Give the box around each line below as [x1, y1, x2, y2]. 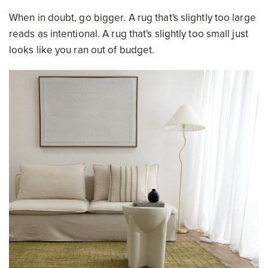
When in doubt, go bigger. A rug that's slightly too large [9, 11, 256, 25]
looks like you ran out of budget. [9, 44, 155, 57]
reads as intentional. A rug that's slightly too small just [9, 28, 248, 41]
